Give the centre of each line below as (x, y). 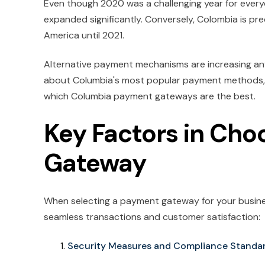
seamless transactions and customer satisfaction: (152, 217)
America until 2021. (84, 35)
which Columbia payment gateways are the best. (151, 96)
